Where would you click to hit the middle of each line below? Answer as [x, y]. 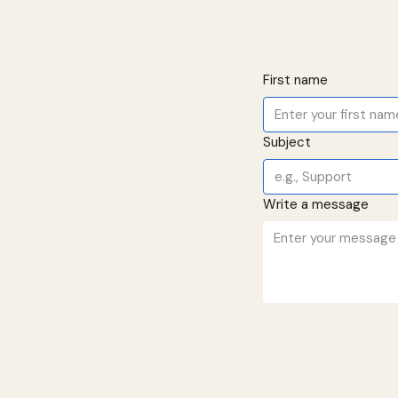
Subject [287, 142]
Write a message [316, 204]
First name [295, 80]
